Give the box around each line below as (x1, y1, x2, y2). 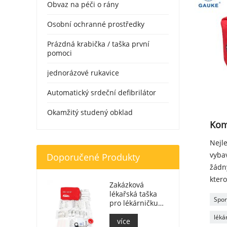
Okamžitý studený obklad (47, 107, 133, 117)
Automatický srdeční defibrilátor (47, 87, 156, 97)
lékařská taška (109, 188, 157, 199)
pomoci (47, 48, 72, 58)
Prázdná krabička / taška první (47, 39, 149, 49)
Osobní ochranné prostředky (47, 19, 144, 29)
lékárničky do (109, 207, 154, 217)
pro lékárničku (109, 198, 158, 208)
